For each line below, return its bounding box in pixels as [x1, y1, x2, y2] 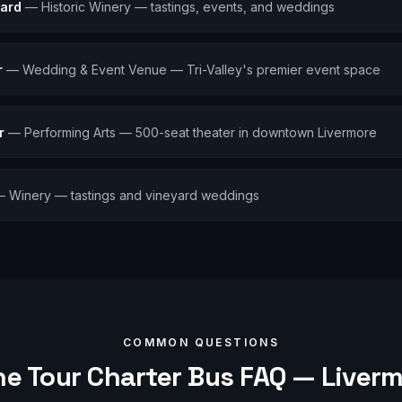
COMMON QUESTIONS [122, 336, 280, 349]
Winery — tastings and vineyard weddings [9, 188, 259, 203]
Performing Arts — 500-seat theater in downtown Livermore [24, 125, 377, 140]
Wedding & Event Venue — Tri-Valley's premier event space [22, 62, 380, 77]
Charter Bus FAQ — [81, 359, 321, 394]
